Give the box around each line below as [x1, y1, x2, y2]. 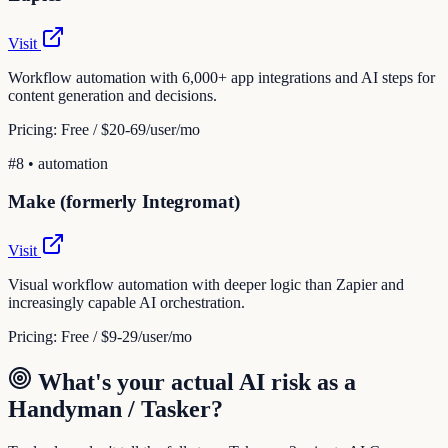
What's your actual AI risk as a [32, 369, 356, 396]
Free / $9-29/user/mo [61, 328, 192, 346]
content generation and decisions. [8, 86, 217, 104]
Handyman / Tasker [8, 396, 211, 423]
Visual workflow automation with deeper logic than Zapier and [8, 276, 404, 294]
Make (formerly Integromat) [8, 191, 240, 213]
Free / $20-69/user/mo [61, 120, 200, 138]
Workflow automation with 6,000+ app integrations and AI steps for [8, 68, 435, 86]
